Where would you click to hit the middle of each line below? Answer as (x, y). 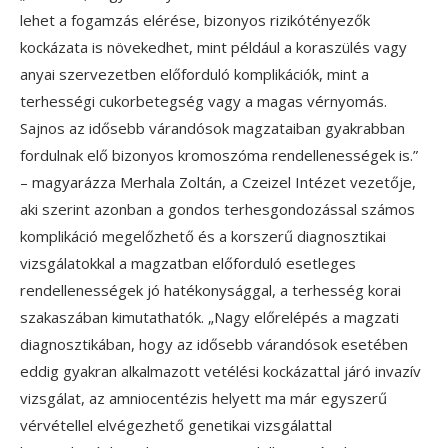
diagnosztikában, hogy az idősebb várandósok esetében (214, 343)
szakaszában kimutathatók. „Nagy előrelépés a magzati (209, 316)
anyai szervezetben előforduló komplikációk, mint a (194, 73)
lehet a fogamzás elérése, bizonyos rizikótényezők (195, 19)
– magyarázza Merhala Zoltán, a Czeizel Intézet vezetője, (218, 181)
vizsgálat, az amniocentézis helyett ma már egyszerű (203, 397)
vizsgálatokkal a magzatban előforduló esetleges (188, 262)
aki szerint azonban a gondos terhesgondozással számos (217, 208)
